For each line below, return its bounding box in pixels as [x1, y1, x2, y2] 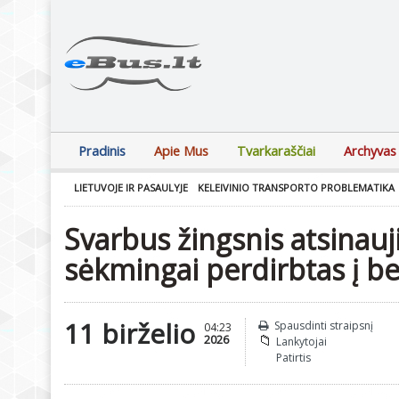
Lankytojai [276, 334, 327, 349]
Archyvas [344, 142, 396, 159]
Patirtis [276, 350, 311, 365]
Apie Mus [154, 142, 208, 159]
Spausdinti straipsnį [274, 318, 373, 333]
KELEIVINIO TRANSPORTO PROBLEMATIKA [198, 181, 395, 194]
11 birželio [64, 315, 195, 352]
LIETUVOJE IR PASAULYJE [74, 181, 188, 194]
